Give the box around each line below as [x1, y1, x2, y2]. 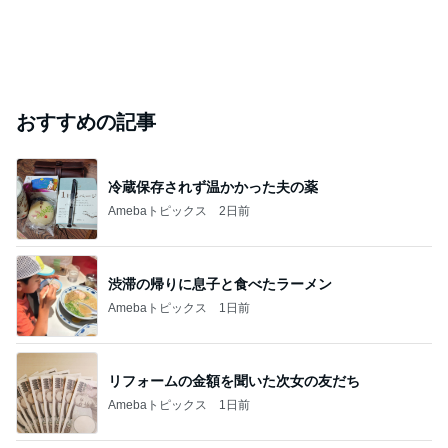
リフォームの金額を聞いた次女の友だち [108, 372, 360, 389]
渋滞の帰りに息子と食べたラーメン [108, 275, 332, 292]
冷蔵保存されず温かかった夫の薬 [108, 178, 318, 195]
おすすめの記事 [16, 111, 156, 134]
